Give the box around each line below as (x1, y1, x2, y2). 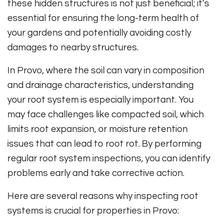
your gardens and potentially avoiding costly (7, 27, 191, 38)
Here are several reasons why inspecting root (7, 191, 198, 201)
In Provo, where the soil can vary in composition (7, 65, 204, 75)
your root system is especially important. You (7, 94, 194, 105)
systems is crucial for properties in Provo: (7, 205, 179, 216)
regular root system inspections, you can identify (7, 153, 210, 163)
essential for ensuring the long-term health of (7, 13, 199, 23)
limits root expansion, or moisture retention (7, 124, 188, 134)
